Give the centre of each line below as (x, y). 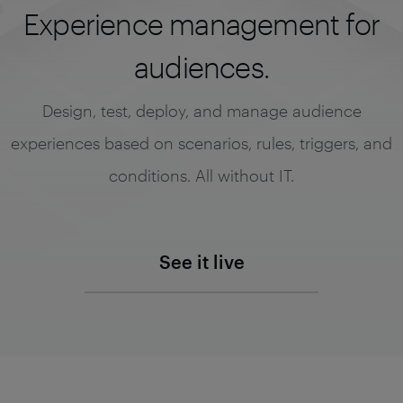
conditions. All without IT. (201, 175)
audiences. (201, 67)
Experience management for (201, 24)
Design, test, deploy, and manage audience (201, 111)
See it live (201, 262)
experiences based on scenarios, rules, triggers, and (201, 143)
